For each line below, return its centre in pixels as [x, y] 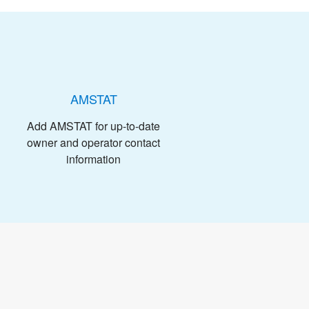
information [93, 159]
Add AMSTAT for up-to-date [93, 126]
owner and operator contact [93, 142]
